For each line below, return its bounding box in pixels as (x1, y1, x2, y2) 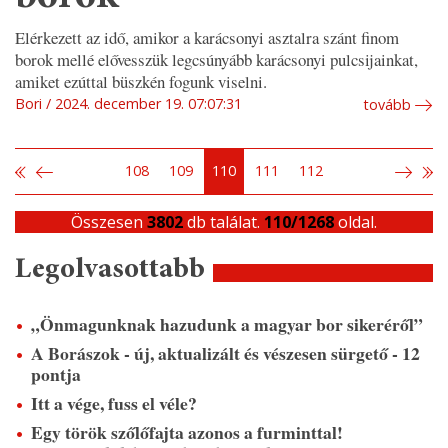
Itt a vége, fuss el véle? (31, 389, 197, 416)
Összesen (71, 210, 147, 233)
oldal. (334, 210, 377, 233)
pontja (31, 360, 81, 387)
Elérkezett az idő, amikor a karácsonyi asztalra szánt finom (15, 25, 399, 49)
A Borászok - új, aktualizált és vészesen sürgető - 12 (31, 339, 420, 366)
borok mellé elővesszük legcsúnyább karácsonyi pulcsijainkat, (15, 47, 418, 71)
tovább (363, 94, 411, 114)
